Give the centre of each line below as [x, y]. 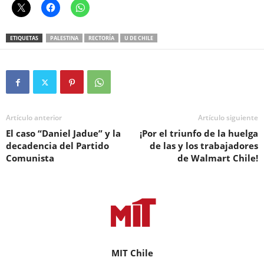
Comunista [30, 158]
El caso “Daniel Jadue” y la [63, 133]
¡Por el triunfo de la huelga [199, 133]
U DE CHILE [139, 38]
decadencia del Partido [57, 146]
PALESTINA [64, 38]
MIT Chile [132, 253]
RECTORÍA [101, 38]
